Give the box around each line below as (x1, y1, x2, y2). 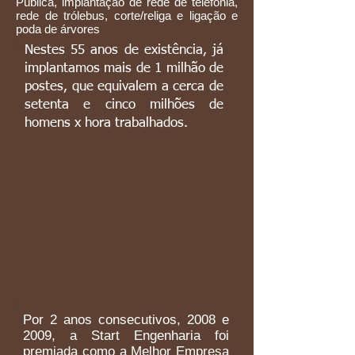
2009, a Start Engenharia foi (23, 328, 229, 343)
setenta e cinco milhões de (25, 98, 223, 112)
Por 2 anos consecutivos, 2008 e (23, 312, 229, 327)
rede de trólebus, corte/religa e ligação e (16, 9, 238, 22)
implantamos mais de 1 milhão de (25, 62, 223, 75)
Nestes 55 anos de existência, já (25, 44, 223, 57)
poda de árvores (16, 22, 100, 36)
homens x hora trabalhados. (25, 116, 188, 130)
